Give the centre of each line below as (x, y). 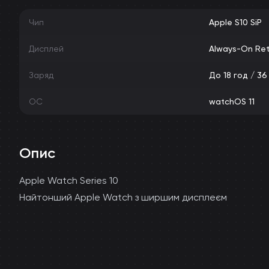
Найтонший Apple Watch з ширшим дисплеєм (123, 197)
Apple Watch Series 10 (69, 180)
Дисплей (46, 49)
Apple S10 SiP (235, 22)
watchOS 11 (232, 101)
